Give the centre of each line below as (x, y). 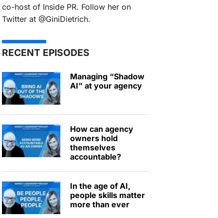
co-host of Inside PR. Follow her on (66, 7)
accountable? (96, 156)
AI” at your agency (106, 85)
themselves (93, 147)
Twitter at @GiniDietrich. (46, 19)
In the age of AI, (100, 186)
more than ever (100, 204)
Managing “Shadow (107, 76)
